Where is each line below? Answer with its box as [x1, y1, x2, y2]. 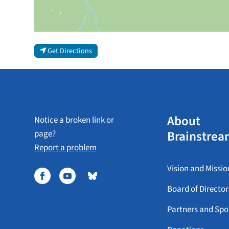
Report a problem [34, 141, 97, 154]
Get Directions [47, 45, 92, 56]
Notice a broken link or [34, 113, 114, 126]
